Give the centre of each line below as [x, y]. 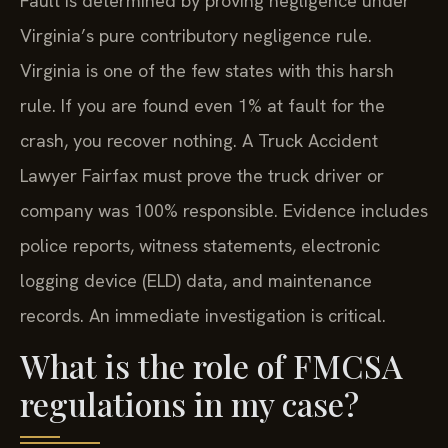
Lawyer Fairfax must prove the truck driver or [202, 175]
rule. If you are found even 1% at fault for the [202, 105]
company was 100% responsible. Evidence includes [224, 210]
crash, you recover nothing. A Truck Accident [199, 140]
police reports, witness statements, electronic [200, 245]
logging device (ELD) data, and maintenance [196, 280]
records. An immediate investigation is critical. [203, 315]
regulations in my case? [189, 404]
